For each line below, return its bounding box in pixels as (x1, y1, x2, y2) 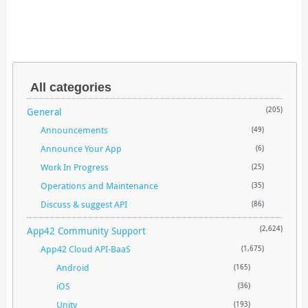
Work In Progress (41, 160, 109, 173)
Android (56, 261, 90, 274)
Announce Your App (41, 142, 122, 155)
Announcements (41, 123, 109, 136)
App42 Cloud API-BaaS (41, 242, 131, 255)
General (27, 104, 63, 118)
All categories (30, 80, 112, 94)
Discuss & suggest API (41, 197, 128, 210)
